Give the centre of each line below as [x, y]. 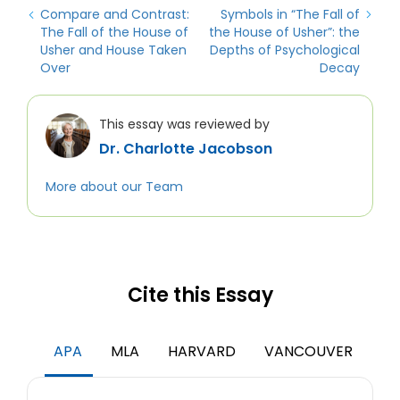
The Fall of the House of [114, 32]
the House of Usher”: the [284, 32]
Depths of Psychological [285, 50]
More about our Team [114, 187]
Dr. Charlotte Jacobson [186, 149]
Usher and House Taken [113, 50]
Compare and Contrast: [115, 14]
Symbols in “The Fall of [290, 14]
